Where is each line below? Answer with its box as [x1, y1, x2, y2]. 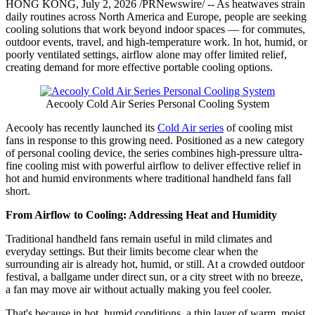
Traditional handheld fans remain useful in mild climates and [6, 233, 272, 245]
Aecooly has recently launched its [6, 122, 157, 134]
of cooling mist [224, 122, 292, 134]
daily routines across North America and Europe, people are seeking [6, 11, 307, 23]
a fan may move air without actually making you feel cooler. [6, 283, 271, 296]
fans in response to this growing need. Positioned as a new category [6, 134, 304, 147]
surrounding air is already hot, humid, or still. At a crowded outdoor [6, 258, 304, 271]
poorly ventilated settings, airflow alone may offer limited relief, [6, 49, 287, 61]
